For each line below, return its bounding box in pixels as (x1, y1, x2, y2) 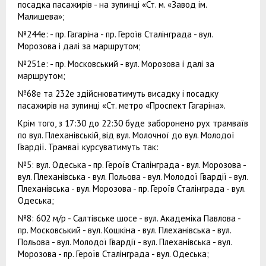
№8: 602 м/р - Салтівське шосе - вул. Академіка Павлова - (18, 212, 240, 224)
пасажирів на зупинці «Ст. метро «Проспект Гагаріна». (18, 99, 226, 111)
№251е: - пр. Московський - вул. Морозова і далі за (18, 58, 214, 69)
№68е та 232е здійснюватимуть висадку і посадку (18, 87, 218, 99)
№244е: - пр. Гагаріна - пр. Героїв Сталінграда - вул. (18, 28, 213, 40)
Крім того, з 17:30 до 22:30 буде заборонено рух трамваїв (18, 117, 248, 129)
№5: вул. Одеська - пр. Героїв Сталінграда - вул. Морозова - (18, 159, 246, 170)
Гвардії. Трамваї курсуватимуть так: (18, 141, 159, 153)
